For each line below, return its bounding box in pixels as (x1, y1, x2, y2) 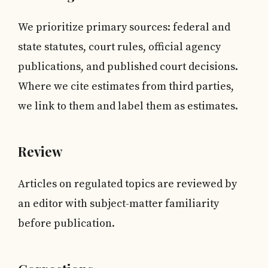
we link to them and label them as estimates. (18, 99, 238, 113)
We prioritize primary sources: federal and (18, 20, 230, 34)
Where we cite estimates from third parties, (18, 79, 234, 93)
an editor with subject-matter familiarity (18, 197, 219, 211)
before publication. (18, 217, 115, 231)
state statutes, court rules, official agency (18, 39, 221, 54)
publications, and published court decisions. (18, 59, 238, 74)
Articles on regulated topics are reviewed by (18, 177, 237, 191)
